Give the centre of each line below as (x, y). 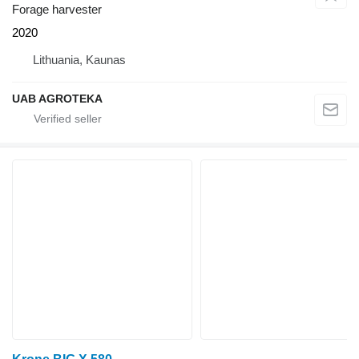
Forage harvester (57, 10)
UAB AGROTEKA (57, 99)
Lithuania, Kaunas (79, 60)
